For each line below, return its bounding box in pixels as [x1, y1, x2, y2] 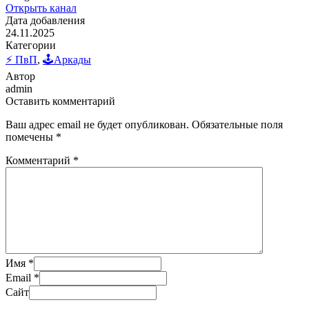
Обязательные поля [192, 118, 283, 130]
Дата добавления [6, 14, 85, 26]
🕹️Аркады [43, 53, 91, 66]
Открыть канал [6, 1, 77, 14]
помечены [6, 130, 56, 143]
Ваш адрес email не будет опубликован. [6, 118, 189, 130]
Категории [6, 39, 56, 51]
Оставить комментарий [6, 94, 115, 107]
